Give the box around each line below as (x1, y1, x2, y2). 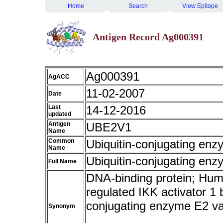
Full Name (48, 158, 77, 165)
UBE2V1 (86, 120, 131, 134)
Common (48, 137, 74, 144)
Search (128, 2, 148, 9)
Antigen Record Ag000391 (93, 31, 204, 42)
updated (48, 111, 71, 117)
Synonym (48, 203, 75, 210)
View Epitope (182, 2, 219, 9)
